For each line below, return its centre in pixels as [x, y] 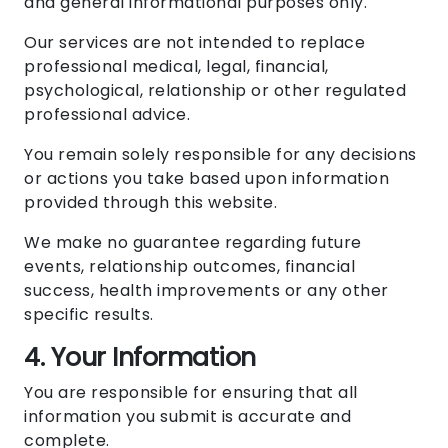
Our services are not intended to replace [194, 43]
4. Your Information [140, 358]
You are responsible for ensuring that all [191, 393]
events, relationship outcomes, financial [189, 267]
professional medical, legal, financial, [176, 67]
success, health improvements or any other [206, 291]
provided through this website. [150, 203]
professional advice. [107, 115]
